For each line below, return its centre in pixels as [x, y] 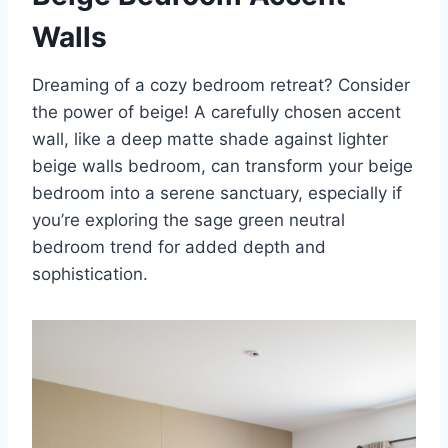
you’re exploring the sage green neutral [188, 220]
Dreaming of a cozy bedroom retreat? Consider [221, 85]
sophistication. [90, 274]
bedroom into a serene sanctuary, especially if [217, 193]
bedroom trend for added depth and [179, 247]
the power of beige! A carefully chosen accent [216, 112]
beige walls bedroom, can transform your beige [222, 166]
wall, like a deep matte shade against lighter [210, 139]
